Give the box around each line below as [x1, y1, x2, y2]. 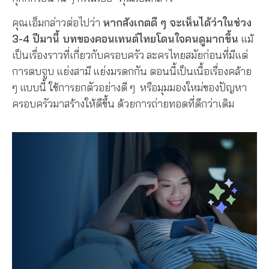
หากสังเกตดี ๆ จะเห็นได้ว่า [103, 16, 223, 29]
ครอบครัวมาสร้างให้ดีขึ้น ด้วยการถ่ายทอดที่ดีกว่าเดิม [12, 97, 234, 110]
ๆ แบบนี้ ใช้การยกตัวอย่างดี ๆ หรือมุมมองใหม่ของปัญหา [12, 80, 247, 94]
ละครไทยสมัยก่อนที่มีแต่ [147, 48, 248, 61]
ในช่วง [223, 16, 252, 29]
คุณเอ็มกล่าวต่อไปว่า [12, 16, 103, 29]
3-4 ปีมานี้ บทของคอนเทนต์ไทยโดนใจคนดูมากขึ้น [12, 32, 238, 45]
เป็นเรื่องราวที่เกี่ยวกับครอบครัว [12, 48, 147, 61]
